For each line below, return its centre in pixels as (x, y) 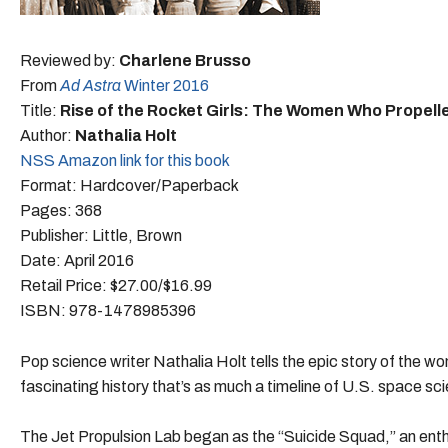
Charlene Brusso (185, 60)
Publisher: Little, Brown (101, 235)
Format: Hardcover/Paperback (129, 185)
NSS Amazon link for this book (125, 160)
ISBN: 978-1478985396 (108, 310)
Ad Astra (90, 85)
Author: (47, 135)
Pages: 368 (61, 210)
